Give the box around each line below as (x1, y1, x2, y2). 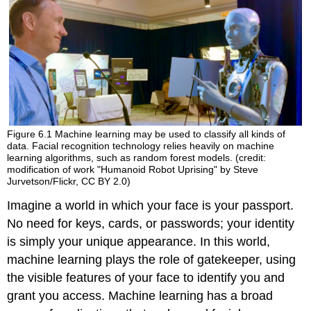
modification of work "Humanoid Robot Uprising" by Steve (7, 164, 259, 176)
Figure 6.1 (7, 128, 56, 140)
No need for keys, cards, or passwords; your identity (7, 217, 295, 231)
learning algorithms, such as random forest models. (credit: (7, 152, 267, 164)
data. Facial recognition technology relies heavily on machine (7, 140, 275, 152)
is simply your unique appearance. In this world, (7, 235, 271, 249)
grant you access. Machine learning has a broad (7, 289, 274, 303)
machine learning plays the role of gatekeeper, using (7, 253, 296, 267)
